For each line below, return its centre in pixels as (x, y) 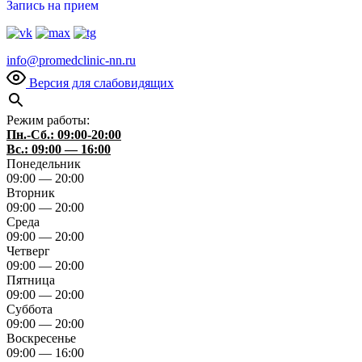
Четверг (28, 251)
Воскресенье (41, 338)
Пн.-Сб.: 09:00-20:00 (64, 135)
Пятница (31, 280)
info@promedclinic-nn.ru (71, 60)
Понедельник (44, 164)
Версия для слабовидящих (101, 83)
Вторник (31, 193)
